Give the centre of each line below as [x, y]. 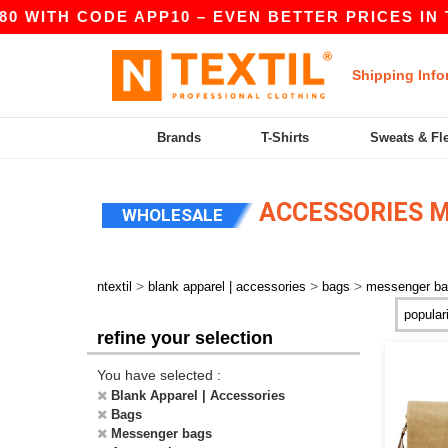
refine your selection [185, 338]
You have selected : [159, 375]
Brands [179, 137]
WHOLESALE [172, 215]
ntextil [114, 286]
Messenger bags [161, 433]
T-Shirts [285, 137]
